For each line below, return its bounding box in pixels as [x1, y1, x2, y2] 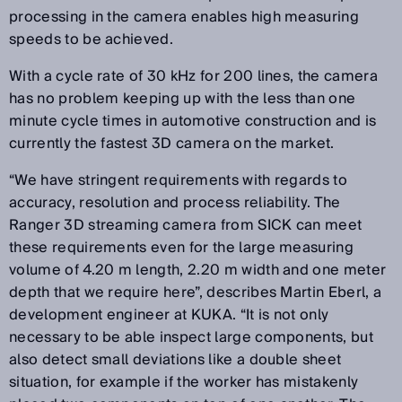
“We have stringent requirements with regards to [9, 167, 348, 193]
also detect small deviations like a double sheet [9, 346, 342, 372]
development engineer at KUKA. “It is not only [9, 301, 329, 328]
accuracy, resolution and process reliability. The [9, 189, 341, 215]
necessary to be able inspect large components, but [9, 324, 374, 350]
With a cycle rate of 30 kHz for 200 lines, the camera [9, 63, 378, 89]
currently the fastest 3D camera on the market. [9, 130, 335, 156]
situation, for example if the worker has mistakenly [9, 369, 359, 395]
